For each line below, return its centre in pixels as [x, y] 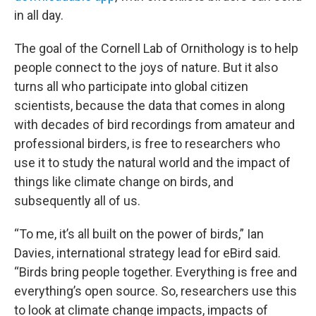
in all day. [39, 15]
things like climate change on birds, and [124, 182]
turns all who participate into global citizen [131, 86]
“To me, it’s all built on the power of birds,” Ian [139, 234]
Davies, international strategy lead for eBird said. [147, 253]
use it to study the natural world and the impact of [152, 163]
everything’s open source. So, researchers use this [156, 291]
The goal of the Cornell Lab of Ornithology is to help [156, 48]
